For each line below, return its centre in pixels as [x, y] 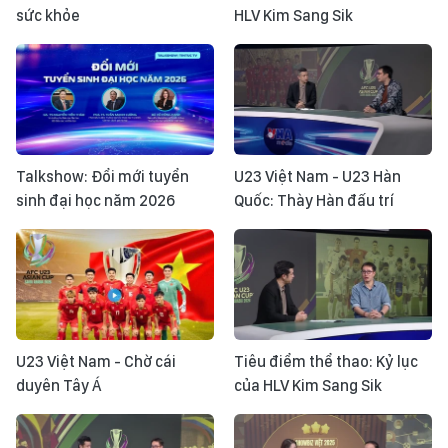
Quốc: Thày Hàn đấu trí [314, 200]
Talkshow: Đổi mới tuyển [102, 176]
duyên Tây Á [59, 386]
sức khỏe [48, 15]
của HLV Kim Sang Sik [308, 386]
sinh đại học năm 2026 [95, 200]
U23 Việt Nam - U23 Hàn [317, 176]
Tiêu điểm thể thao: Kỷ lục [326, 362]
